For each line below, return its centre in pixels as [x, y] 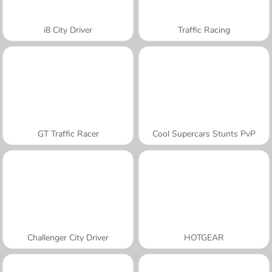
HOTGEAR [204, 237]
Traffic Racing [204, 30]
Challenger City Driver [68, 237]
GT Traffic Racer [68, 134]
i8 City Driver [68, 30]
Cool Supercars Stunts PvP [204, 134]
